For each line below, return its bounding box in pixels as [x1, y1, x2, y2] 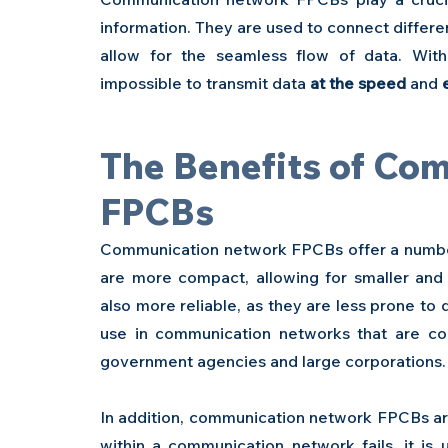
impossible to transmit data [100, 72, 310, 93]
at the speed [310, 72, 406, 93]
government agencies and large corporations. [100, 350, 446, 371]
